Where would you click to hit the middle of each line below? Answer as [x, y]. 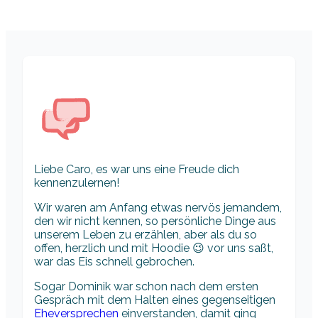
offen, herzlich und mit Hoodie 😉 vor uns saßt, [154, 248]
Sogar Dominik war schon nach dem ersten [146, 287]
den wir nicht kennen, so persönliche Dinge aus [155, 221]
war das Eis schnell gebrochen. [114, 262]
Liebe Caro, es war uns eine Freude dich [137, 170]
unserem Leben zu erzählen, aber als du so [146, 235]
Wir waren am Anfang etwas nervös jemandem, [158, 208]
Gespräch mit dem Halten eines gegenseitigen [155, 300]
